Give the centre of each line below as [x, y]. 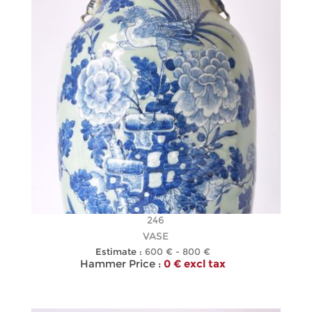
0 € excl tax [195, 263]
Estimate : [119, 251]
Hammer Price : [121, 263]
